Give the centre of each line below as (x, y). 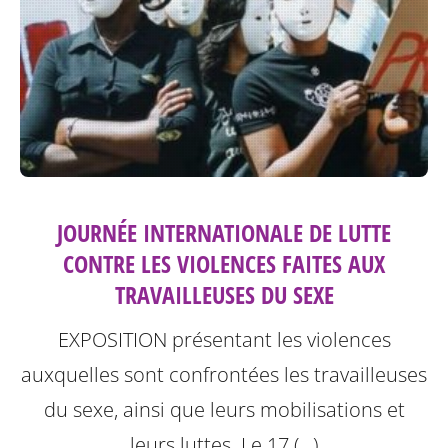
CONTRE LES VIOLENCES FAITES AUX (224, 263)
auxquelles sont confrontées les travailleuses (224, 374)
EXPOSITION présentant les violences (224, 339)
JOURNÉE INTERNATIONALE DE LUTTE (224, 232)
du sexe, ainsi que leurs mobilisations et (224, 409)
